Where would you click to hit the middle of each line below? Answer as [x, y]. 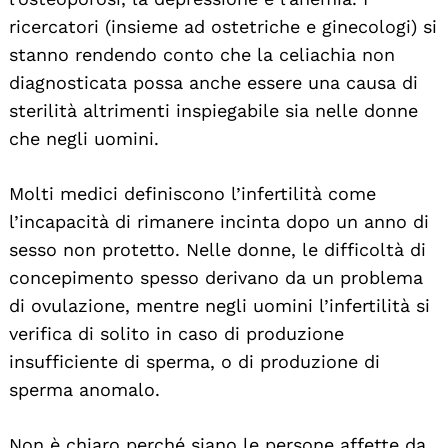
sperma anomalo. [84, 389]
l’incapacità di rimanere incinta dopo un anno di [219, 221]
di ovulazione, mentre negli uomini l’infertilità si [219, 305]
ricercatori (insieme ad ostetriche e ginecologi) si [223, 26]
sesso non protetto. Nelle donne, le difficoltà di [217, 249]
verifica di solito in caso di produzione [176, 333]
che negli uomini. [84, 138]
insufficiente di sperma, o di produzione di [194, 361]
